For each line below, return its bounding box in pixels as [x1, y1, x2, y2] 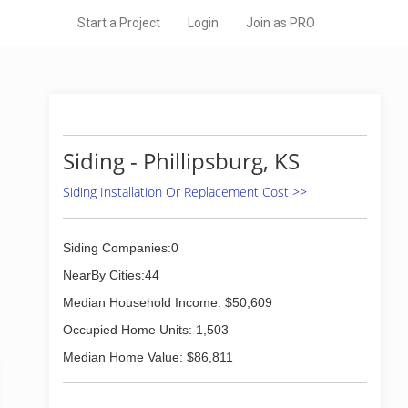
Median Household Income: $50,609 [63, 295, 272, 310]
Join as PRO [246, 15, 315, 30]
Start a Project [77, 15, 160, 30]
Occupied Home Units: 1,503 [63, 322, 229, 337]
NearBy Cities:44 [63, 268, 159, 282]
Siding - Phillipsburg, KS [63, 146, 300, 176]
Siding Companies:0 [63, 240, 178, 255]
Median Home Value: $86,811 [63, 350, 233, 364]
